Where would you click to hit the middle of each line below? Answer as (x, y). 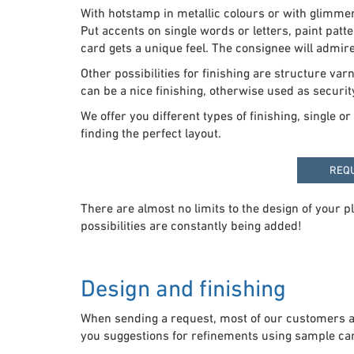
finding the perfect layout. (151, 132)
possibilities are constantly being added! (191, 225)
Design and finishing (183, 288)
